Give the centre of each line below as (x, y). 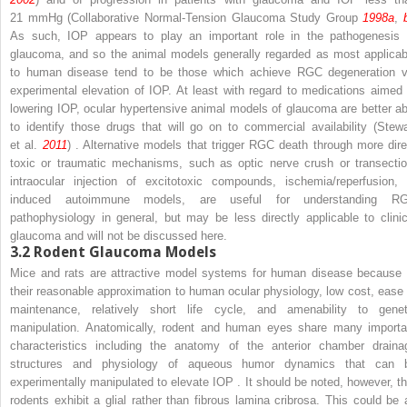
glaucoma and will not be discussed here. (119, 235)
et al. (26, 144)
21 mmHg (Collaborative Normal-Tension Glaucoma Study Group (187, 17)
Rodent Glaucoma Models (125, 252)
